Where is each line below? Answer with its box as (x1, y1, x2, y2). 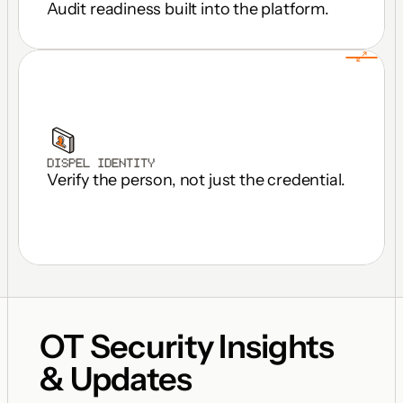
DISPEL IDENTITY (47, 153, 155, 171)
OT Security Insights (40, 327, 335, 366)
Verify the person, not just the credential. (47, 169, 346, 190)
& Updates (40, 359, 193, 399)
